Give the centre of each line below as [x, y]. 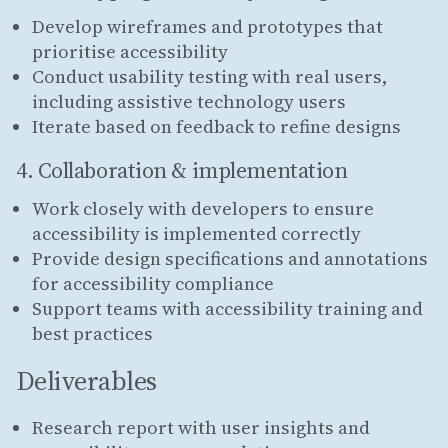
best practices [92, 333]
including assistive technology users [189, 101]
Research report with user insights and [201, 427]
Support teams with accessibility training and [227, 308]
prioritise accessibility [130, 51]
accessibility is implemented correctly [196, 233]
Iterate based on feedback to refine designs [216, 126]
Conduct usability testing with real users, [209, 76]
